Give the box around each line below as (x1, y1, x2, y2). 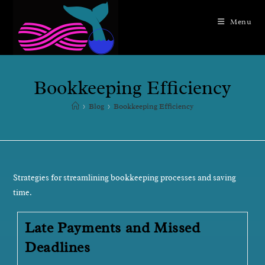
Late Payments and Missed (25, 219, 201, 237)
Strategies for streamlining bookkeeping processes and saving (13, 173, 237, 183)
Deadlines (25, 238, 91, 256)
